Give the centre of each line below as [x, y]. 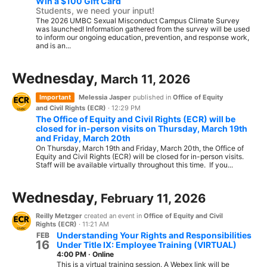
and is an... [53, 46]
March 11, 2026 [145, 79]
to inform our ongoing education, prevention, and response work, [142, 37]
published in [152, 97]
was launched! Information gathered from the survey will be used [143, 29]
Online [103, 254]
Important [55, 97]
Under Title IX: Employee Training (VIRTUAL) [147, 245]
